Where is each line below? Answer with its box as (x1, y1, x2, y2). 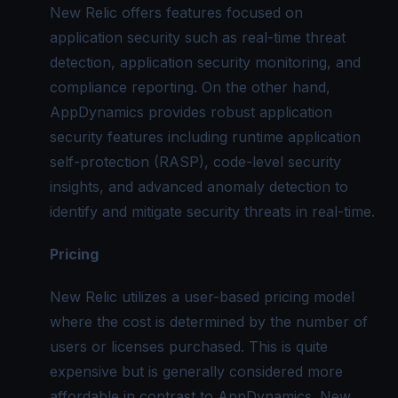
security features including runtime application (50, 127, 361, 146)
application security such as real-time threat (50, 28, 346, 46)
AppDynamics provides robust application (50, 102, 332, 121)
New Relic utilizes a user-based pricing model (50, 287, 354, 306)
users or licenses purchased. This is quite (50, 337, 328, 355)
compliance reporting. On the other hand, (50, 77, 330, 96)
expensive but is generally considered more (50, 362, 343, 380)
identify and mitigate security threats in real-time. (50, 202, 375, 220)
